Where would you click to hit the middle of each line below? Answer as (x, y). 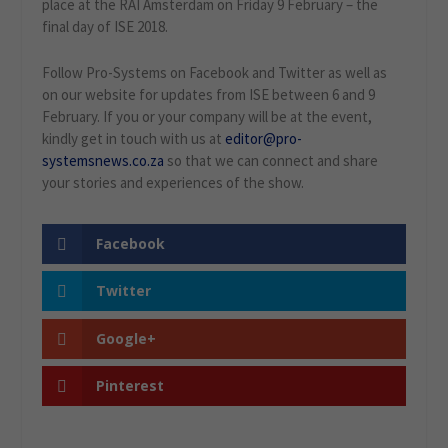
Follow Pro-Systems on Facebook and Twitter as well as (215, 72)
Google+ (126, 338)
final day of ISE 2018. (105, 26)
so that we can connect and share (273, 160)
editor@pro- (264, 138)
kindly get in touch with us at (134, 138)
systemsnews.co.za (105, 160)
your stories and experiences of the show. (173, 182)
